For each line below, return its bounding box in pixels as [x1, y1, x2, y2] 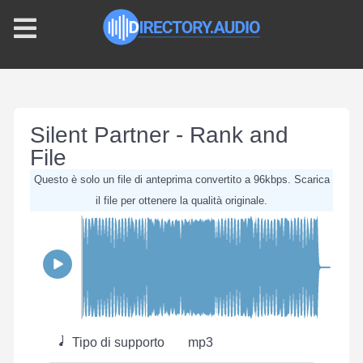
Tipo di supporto [69, 335, 164, 349]
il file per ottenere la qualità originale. [96, 194, 267, 207]
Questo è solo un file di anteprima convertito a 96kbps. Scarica [33, 173, 330, 186]
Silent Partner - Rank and [30, 122, 288, 147]
